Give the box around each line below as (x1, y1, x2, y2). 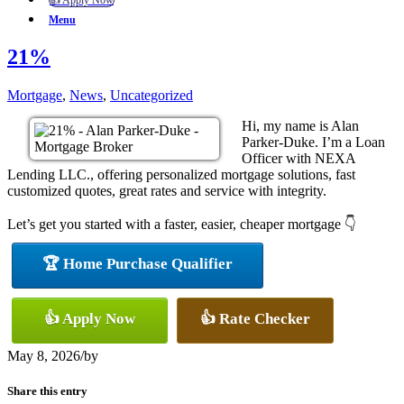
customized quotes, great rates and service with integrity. (7, 182, 326, 198)
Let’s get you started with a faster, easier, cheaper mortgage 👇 (7, 216, 356, 232)
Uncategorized (110, 87, 193, 103)
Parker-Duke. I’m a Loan (242, 133, 385, 150)
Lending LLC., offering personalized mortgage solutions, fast (7, 166, 355, 182)
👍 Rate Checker (200, 309, 310, 327)
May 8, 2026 (7, 347, 80, 363)
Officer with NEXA (242, 150, 355, 166)
